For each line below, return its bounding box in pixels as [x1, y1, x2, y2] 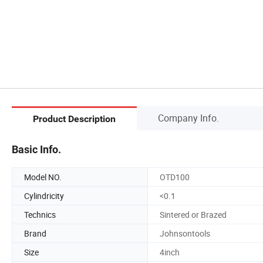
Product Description [33, 113, 116, 125]
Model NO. [24, 171, 62, 183]
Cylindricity [24, 190, 64, 201]
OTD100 [160, 171, 190, 183]
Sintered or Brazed [160, 208, 227, 220]
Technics [24, 208, 56, 220]
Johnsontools [160, 227, 210, 239]
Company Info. [158, 111, 219, 124]
